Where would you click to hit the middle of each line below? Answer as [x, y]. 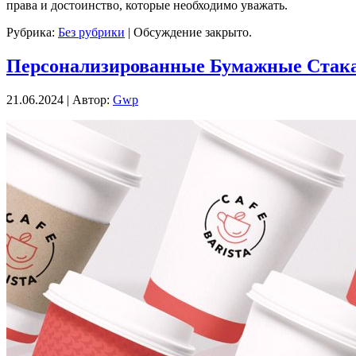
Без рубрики [91, 32]
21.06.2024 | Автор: [60, 99]
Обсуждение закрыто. [193, 32]
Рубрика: [32, 32]
